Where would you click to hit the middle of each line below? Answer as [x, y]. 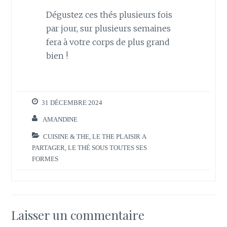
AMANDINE [60, 120]
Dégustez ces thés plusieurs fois [109, 14]
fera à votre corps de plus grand [108, 42]
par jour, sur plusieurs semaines [108, 28]
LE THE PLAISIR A [120, 136]
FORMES [45, 159]
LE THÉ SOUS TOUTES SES [108, 147]
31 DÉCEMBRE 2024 [72, 103]
